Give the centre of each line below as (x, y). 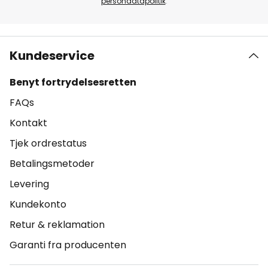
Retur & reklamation (57, 224)
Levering (29, 184)
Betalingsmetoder (52, 163)
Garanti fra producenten (68, 245)
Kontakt (28, 123)
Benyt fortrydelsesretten (73, 82)
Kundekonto (38, 204)
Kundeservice (52, 55)
